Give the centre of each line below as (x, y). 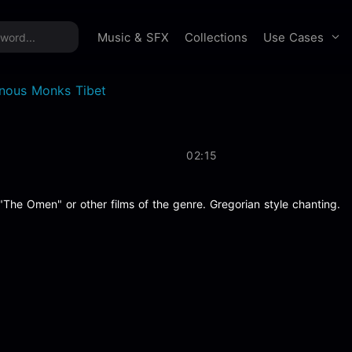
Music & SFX (133, 37)
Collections (216, 37)
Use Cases (293, 37)
